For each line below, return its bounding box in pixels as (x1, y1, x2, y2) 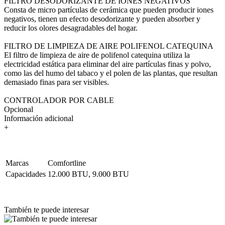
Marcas (6, 158, 29, 167)
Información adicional (4, 114, 73, 123)
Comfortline (48, 158, 86, 167)
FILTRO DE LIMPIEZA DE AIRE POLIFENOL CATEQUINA (4, 41, 213, 50)
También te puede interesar (4, 205, 89, 214)
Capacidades (6, 169, 46, 178)
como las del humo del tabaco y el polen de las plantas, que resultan (4, 68, 217, 77)
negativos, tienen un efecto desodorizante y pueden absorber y (4, 14, 200, 23)
